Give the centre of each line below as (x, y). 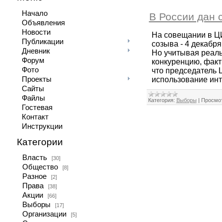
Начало (34, 13)
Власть (34, 158)
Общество (40, 167)
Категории (40, 142)
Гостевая (37, 108)
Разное (34, 176)
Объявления (43, 23)
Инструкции (42, 126)
